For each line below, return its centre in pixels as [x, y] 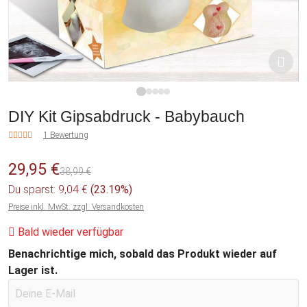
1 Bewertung [66, 135]
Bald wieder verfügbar [69, 232]
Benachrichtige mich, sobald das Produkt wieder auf [143, 254]
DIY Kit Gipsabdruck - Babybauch [126, 117]
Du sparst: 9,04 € [49, 190]
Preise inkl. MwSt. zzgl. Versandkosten [76, 207]
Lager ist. [33, 271]
